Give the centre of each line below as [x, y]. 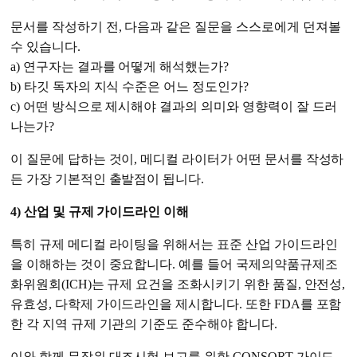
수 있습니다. [45, 47]
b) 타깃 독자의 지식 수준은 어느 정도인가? [129, 87]
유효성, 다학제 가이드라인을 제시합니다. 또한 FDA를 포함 [176, 304]
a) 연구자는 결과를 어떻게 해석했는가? [120, 67]
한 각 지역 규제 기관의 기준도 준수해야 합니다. [144, 324]
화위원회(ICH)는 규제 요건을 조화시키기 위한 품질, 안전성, [178, 284]
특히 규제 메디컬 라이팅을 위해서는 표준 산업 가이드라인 [174, 245]
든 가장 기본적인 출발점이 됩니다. [108, 179]
